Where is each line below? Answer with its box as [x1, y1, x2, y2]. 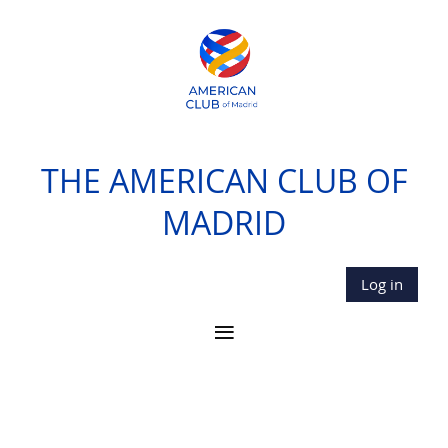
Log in [361, 274, 403, 294]
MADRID [162, 201, 286, 244]
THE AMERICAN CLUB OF [40, 159, 408, 202]
